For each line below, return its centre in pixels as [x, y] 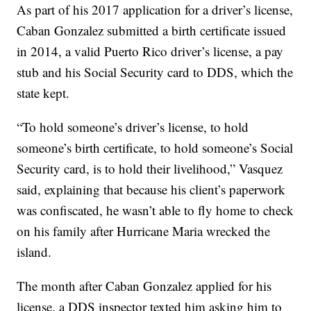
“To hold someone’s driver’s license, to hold [133, 127]
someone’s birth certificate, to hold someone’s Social [155, 148]
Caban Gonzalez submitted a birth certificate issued [152, 30]
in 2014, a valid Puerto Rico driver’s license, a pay [150, 51]
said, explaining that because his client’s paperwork [151, 189]
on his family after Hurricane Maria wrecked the [144, 231]
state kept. [43, 93]
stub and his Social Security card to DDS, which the [155, 72]
